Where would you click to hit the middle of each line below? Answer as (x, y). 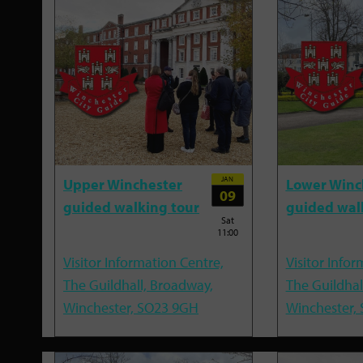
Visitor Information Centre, (143, 263)
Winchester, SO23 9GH (131, 308)
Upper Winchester (123, 184)
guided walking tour (131, 207)
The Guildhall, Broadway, (138, 285)
